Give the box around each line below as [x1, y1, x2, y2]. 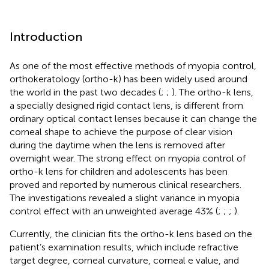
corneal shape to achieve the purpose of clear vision [10, 125, 232, 138]
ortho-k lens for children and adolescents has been [10, 165, 228, 177]
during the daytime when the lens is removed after [10, 139, 225, 151]
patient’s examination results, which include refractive [10, 241, 238, 253]
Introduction [10, 29, 82, 44]
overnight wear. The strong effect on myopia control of [10, 152, 246, 164]
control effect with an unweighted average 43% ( [10, 205, 218, 217]
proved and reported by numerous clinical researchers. [10, 178, 241, 190]
